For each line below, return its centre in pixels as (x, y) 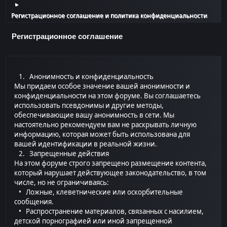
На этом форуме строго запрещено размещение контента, (111, 163)
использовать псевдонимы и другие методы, (89, 106)
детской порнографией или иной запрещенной (93, 221)
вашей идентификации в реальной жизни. (86, 144)
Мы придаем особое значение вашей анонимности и (102, 86)
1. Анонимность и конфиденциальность (84, 77)
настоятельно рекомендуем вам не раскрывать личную (106, 125)
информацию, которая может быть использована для (102, 135)
